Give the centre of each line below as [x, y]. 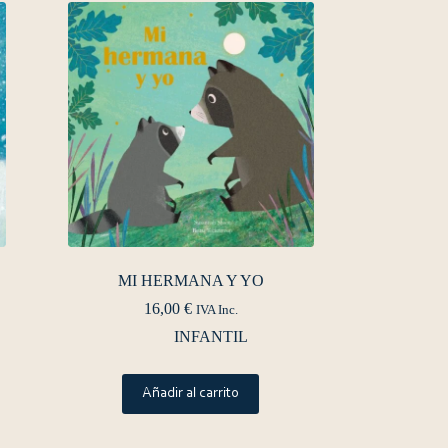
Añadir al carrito [191, 394]
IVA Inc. [216, 310]
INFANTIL [210, 337]
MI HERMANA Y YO [190, 281]
